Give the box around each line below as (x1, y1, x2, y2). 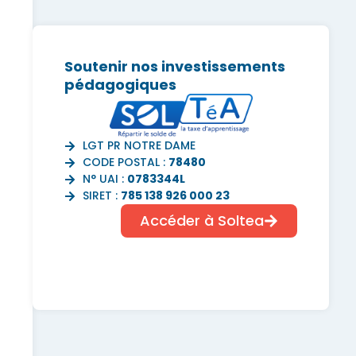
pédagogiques (64, 75, 177, 95)
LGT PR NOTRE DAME (82, 137, 195, 154)
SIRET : (82, 188, 121, 204)
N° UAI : (82, 171, 127, 188)
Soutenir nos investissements (64, 56, 286, 76)
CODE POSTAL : (82, 154, 168, 171)
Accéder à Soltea (140, 211, 265, 231)
